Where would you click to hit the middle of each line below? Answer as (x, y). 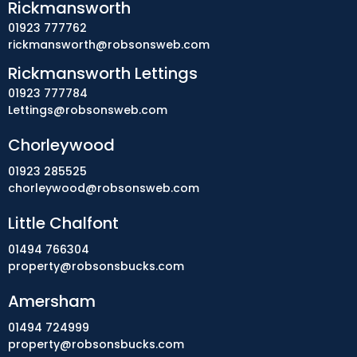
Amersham (52, 301)
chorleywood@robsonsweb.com (104, 188)
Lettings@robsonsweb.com (88, 110)
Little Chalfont (63, 223)
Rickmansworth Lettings (103, 73)
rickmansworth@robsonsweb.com (109, 45)
